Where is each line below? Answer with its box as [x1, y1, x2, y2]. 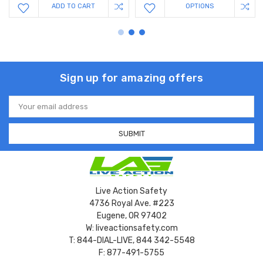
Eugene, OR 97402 [96, 211, 167, 221]
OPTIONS [185, 2, 214, 11]
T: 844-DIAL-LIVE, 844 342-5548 [68, 235, 195, 246]
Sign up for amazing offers [59, 72, 204, 85]
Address [9, 106, 39, 115]
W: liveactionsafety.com [85, 223, 178, 234]
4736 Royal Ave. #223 [89, 198, 174, 209]
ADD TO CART [51, 2, 95, 11]
